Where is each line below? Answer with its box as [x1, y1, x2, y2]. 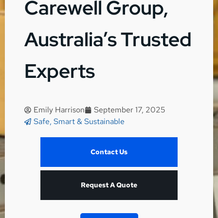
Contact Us [91, 147, 127, 157]
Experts [24, 58, 95, 84]
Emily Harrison [34, 105, 85, 115]
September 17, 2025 [94, 105, 165, 115]
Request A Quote [81, 181, 137, 190]
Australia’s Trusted [24, 26, 192, 53]
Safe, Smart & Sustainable [34, 116, 125, 127]
